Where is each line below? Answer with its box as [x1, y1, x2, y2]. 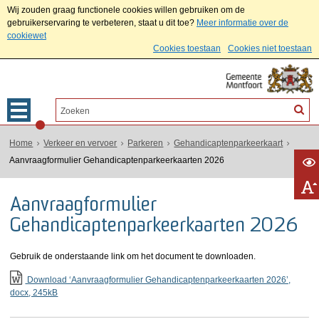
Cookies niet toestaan [228, 43, 312, 53]
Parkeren [127, 138, 164, 148]
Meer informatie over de [197, 18, 288, 28]
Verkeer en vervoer [43, 138, 117, 148]
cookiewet [7, 31, 46, 41]
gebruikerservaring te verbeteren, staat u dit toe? [7, 18, 194, 28]
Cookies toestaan [153, 43, 221, 53]
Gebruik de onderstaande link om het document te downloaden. [10, 251, 256, 261]
